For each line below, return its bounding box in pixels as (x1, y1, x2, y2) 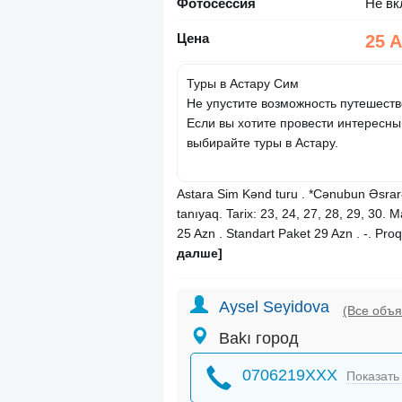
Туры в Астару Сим (187, 76, 299, 92)
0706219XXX (242, 366, 337, 385)
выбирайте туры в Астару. (187, 135, 338, 151)
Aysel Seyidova (219, 298, 329, 317)
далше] (177, 246, 223, 261)
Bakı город (219, 329, 299, 348)
